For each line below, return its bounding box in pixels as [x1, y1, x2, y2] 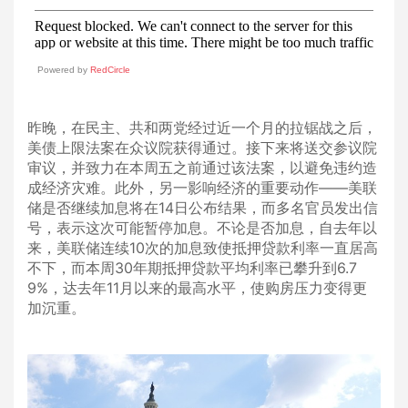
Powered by [37, 65, 90, 75]
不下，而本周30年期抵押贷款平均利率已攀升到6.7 [27, 259, 357, 277]
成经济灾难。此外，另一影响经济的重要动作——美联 [27, 178, 377, 197]
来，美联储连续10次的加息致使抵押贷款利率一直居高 [27, 239, 378, 257]
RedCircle [90, 65, 130, 75]
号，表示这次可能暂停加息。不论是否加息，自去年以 [27, 219, 377, 237]
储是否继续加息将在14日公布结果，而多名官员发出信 [27, 199, 378, 217]
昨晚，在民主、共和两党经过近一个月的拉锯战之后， [27, 118, 377, 137]
